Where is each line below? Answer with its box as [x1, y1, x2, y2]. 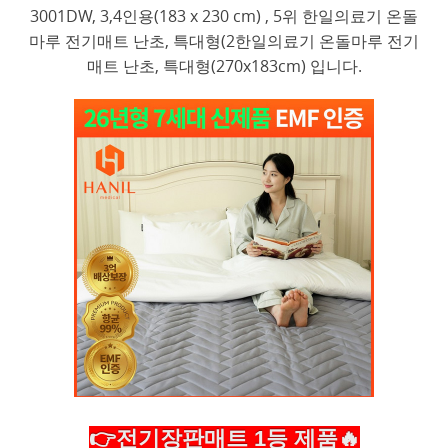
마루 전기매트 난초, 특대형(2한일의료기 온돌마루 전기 [29, 30, 419, 53]
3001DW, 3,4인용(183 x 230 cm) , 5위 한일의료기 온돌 [30, 5, 418, 28]
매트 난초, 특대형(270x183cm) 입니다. [86, 55, 362, 78]
